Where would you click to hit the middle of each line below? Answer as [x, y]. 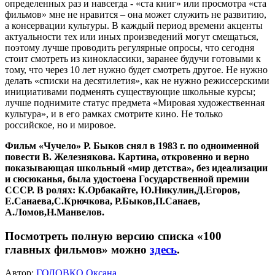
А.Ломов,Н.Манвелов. [56, 212]
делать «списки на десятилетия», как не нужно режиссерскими [137, 80]
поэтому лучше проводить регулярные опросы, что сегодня [130, 47]
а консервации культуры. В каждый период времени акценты [134, 25]
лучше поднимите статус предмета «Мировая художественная [135, 103]
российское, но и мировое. [60, 125]
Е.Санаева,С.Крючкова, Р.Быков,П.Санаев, [103, 201]
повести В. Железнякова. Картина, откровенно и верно [127, 157]
